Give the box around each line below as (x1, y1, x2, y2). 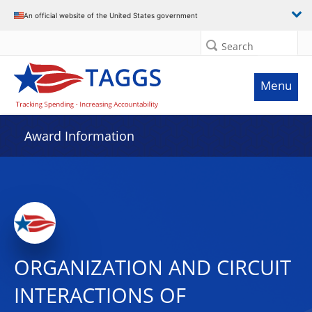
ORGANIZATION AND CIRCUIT (14, 253, 291, 281)
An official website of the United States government (24, 10, 198, 19)
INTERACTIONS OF (14, 281, 186, 309)
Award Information (24, 127, 134, 144)
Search (221, 40, 253, 53)
